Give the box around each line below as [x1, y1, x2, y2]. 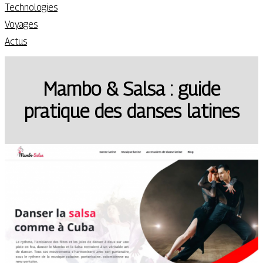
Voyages [5, 19, 38, 30]
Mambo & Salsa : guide [43, 77, 220, 100]
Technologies [5, 2, 58, 13]
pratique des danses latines [23, 100, 240, 123]
